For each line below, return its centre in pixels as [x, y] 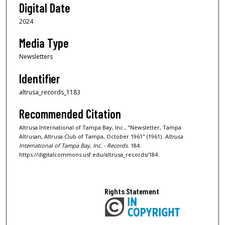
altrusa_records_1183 [50, 92]
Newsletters [36, 57]
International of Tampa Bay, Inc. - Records [73, 146]
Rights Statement [132, 191]
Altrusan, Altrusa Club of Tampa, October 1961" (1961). [92, 137]
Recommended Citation [70, 114]
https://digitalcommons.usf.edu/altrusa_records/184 [88, 155]
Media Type [44, 43]
